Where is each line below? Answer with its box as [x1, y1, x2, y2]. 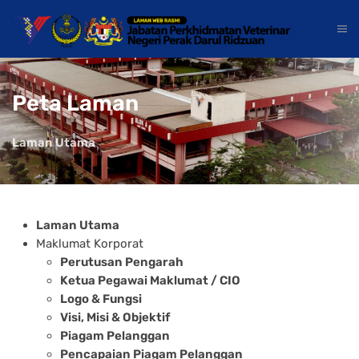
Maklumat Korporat [36, 236, 143, 251]
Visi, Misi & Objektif [60, 309, 170, 325]
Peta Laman [12, 90, 139, 116]
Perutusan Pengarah [60, 254, 184, 269]
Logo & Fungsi [60, 291, 142, 306]
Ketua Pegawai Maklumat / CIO [60, 272, 240, 288]
